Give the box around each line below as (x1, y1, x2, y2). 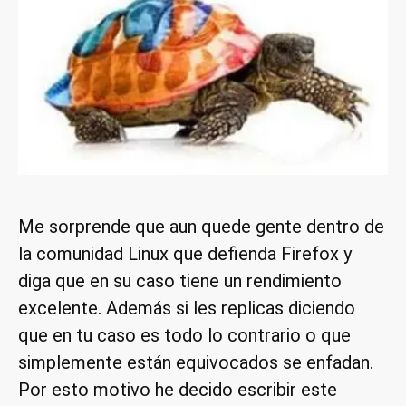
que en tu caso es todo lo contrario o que (18, 324, 351, 346)
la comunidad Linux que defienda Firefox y (18, 242, 352, 265)
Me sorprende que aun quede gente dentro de (18, 215, 384, 237)
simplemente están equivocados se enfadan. (18, 351, 373, 373)
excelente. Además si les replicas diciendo (18, 296, 355, 319)
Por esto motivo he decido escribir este (18, 378, 337, 401)
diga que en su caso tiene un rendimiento (18, 269, 342, 292)
